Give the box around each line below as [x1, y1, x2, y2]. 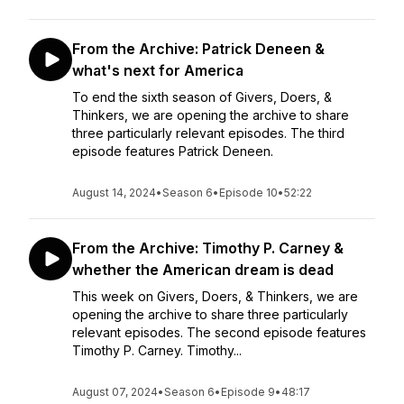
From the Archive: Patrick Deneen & [72, 40, 325, 58]
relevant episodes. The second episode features [72, 325, 366, 340]
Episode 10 [219, 186, 278, 199]
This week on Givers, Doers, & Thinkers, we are [72, 289, 358, 304]
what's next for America [72, 61, 243, 79]
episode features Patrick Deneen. [72, 143, 277, 159]
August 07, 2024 [72, 385, 158, 399]
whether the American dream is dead [72, 261, 334, 279]
